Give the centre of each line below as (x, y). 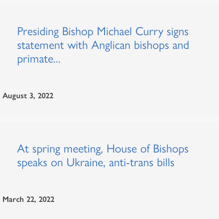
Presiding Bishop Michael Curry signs (103, 31)
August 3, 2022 (28, 96)
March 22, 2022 (28, 199)
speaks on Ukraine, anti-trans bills (96, 162)
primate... (39, 58)
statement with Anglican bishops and (103, 45)
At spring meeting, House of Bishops (103, 148)
